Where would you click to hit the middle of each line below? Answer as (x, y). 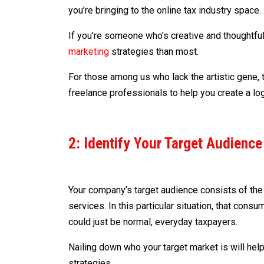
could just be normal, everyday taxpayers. (153, 222)
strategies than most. (155, 51)
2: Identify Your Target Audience (166, 143)
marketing (89, 51)
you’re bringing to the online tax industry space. (165, 10)
